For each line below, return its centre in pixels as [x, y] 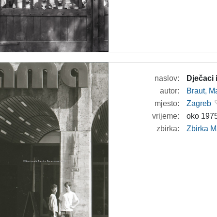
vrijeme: [166, 116]
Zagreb [199, 104]
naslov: [167, 78]
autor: [170, 91]
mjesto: [167, 104]
